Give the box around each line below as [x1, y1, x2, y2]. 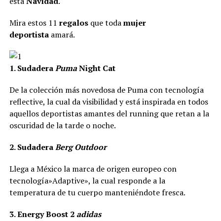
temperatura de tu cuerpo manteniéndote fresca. [9, 187, 185, 198]
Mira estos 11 [9, 17, 59, 28]
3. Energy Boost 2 [9, 209, 76, 220]
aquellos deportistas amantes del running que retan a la [9, 108, 209, 119]
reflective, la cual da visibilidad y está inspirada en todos [9, 96, 208, 107]
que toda [88, 17, 123, 28]
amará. [50, 29, 75, 40]
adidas [76, 209, 101, 220]
